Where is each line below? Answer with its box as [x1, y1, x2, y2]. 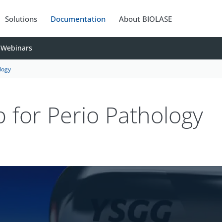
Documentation [51, 13, 106, 24]
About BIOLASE [119, 13, 172, 24]
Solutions [5, 13, 38, 24]
